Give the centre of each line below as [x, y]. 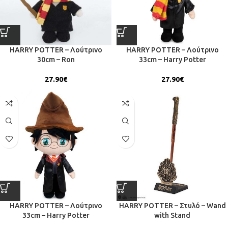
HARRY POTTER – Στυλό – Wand [172, 205]
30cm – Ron [56, 59]
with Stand [172, 215]
